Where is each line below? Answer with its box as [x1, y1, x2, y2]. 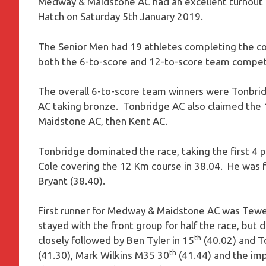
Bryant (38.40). [38, 175, 105, 186]
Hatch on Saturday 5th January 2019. [38, 11, 203, 23]
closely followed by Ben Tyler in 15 [38, 235, 194, 246]
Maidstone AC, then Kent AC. [38, 115, 167, 127]
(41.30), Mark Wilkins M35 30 [38, 249, 169, 261]
